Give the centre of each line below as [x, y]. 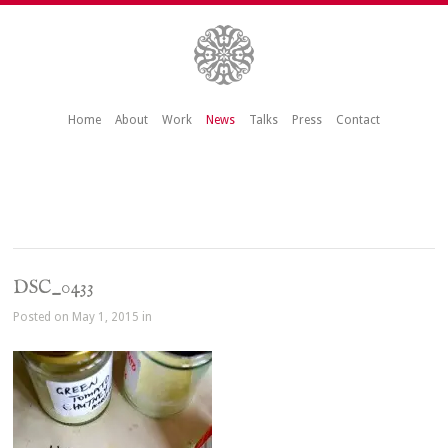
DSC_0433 [54, 288]
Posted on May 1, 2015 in [83, 317]
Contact [357, 120]
